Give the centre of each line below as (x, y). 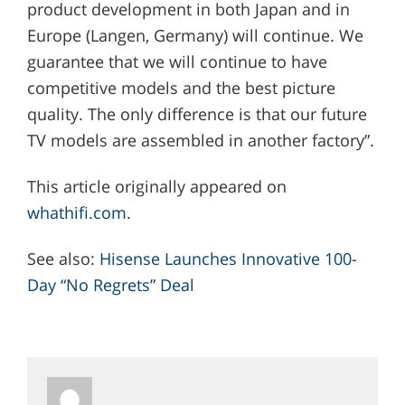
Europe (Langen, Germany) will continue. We (195, 35)
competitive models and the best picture (181, 87)
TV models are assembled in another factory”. (200, 140)
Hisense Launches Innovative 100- (228, 258)
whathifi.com (76, 212)
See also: (63, 258)
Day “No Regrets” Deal (110, 284)
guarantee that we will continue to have (177, 61)
